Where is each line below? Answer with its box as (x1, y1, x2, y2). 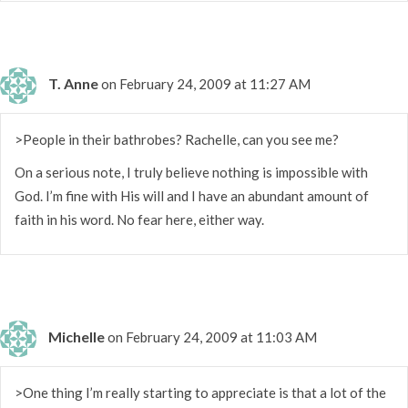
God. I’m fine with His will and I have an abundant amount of (15, 187, 369, 204)
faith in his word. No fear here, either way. (15, 210, 264, 228)
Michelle (48, 327, 105, 345)
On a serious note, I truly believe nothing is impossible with (15, 163, 368, 180)
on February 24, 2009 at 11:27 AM (101, 75, 311, 92)
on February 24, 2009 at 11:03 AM (107, 328, 317, 345)
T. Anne (48, 74, 98, 92)
